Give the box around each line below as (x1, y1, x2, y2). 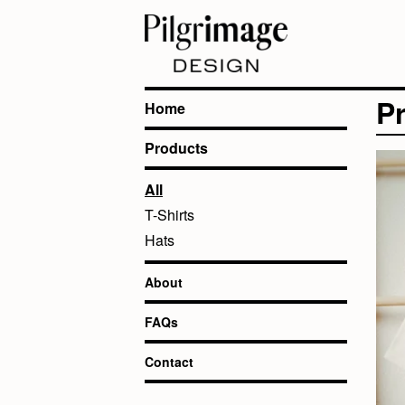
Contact (145, 353, 193, 371)
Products (145, 137, 208, 158)
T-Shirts (145, 204, 194, 225)
